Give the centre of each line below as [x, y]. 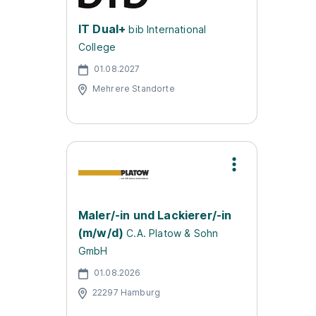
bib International [168, 29]
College [97, 47]
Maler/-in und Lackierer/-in [155, 215]
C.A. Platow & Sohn [172, 233]
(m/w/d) [101, 233]
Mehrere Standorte [134, 88]
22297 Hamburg [127, 292]
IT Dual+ [102, 29]
